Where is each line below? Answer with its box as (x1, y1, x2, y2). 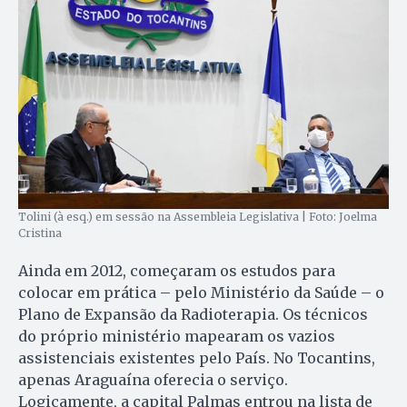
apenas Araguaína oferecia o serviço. (18, 371, 288, 390)
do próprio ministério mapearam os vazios (18, 327, 335, 346)
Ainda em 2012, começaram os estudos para (18, 262, 335, 281)
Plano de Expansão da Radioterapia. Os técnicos (18, 305, 368, 324)
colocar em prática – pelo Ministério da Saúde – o (18, 283, 384, 303)
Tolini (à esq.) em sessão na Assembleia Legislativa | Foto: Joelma (18, 210, 377, 224)
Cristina (18, 226, 62, 241)
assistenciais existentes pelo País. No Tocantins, (18, 349, 375, 368)
